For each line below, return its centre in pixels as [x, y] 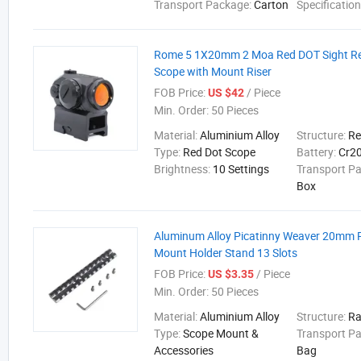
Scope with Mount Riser [213, 71]
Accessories [184, 350]
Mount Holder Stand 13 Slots [226, 253]
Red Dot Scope [219, 152]
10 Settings [241, 169]
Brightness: [183, 169]
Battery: [318, 152]
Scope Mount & [221, 333]
